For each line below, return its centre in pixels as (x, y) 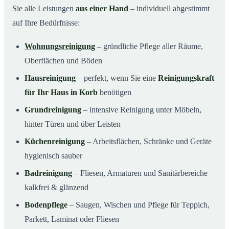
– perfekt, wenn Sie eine (117, 78)
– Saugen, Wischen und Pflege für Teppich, (139, 205)
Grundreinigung (53, 110)
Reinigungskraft (186, 78)
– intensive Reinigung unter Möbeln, (141, 110)
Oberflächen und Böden (63, 61)
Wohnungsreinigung (60, 47)
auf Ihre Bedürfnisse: (46, 23)
